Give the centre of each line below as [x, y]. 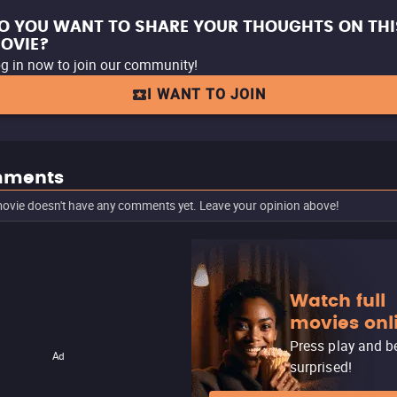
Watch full [338, 301]
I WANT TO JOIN [206, 94]
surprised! [321, 366]
